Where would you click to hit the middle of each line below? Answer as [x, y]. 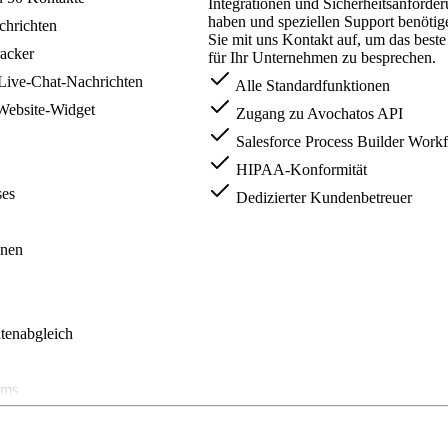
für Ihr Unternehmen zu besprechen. [322, 58]
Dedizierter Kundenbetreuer [322, 198]
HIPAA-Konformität [299, 170]
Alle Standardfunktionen [311, 86]
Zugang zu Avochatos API [317, 114]
